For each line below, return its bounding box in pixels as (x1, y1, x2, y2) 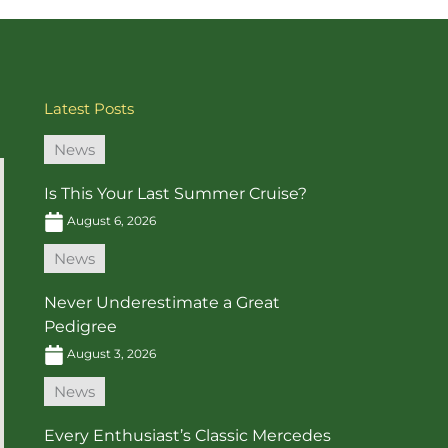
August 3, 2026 (64, 346, 156, 362)
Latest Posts (44, 99, 134, 119)
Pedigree (44, 317, 117, 337)
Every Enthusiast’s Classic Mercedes (44, 426, 331, 446)
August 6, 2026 (64, 213, 156, 229)
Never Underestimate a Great (44, 293, 280, 313)
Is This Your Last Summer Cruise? (44, 184, 307, 204)
